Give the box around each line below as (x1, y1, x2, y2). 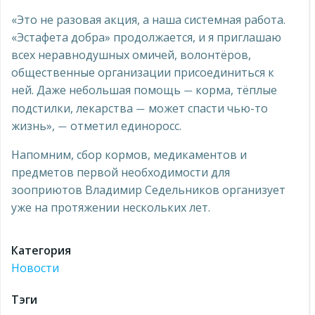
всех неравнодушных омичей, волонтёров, (11, 47, 251, 63)
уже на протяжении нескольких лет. (11, 200, 213, 215)
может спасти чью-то (146, 101, 268, 116)
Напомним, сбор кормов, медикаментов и (11, 147, 247, 162)
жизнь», (11, 118, 58, 134)
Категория (11, 243, 71, 258)
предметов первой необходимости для (11, 165, 230, 180)
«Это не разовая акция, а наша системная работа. (11, 12, 285, 27)
